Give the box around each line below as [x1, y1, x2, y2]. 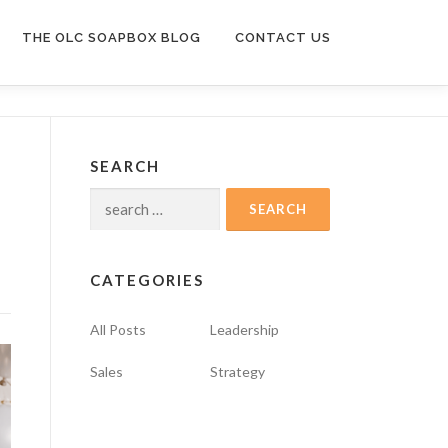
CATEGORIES [90, 271, 204, 289]
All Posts [90, 321, 146, 338]
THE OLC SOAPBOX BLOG [22, 30, 201, 45]
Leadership [210, 321, 279, 338]
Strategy [210, 363, 265, 380]
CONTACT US [235, 30, 331, 45]
